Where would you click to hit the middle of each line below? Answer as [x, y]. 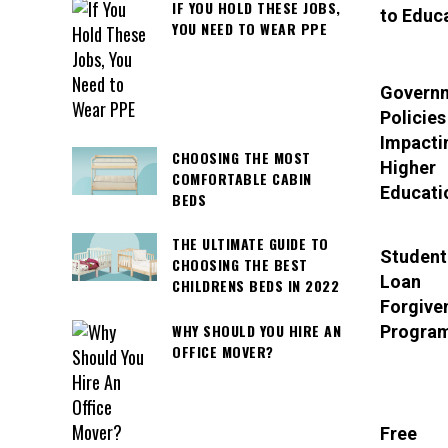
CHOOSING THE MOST [241, 157]
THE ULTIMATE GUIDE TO [250, 244]
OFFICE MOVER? [223, 351]
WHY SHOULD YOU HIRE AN [256, 330]
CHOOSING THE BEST [240, 265]
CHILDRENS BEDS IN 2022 [255, 286]
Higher [407, 167]
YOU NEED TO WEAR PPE [249, 28]
